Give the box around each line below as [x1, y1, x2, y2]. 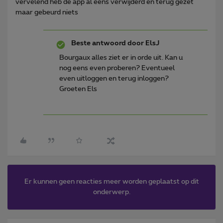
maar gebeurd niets [15, 8, 78, 16]
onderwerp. [93, 188, 130, 196]
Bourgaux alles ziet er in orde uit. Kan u [59, 54, 183, 61]
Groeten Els [59, 85, 97, 93]
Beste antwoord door [71, 39, 144, 47]
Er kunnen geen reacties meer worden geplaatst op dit [24, 178, 199, 185]
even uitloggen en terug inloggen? [59, 75, 169, 82]
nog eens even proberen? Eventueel [59, 64, 175, 72]
